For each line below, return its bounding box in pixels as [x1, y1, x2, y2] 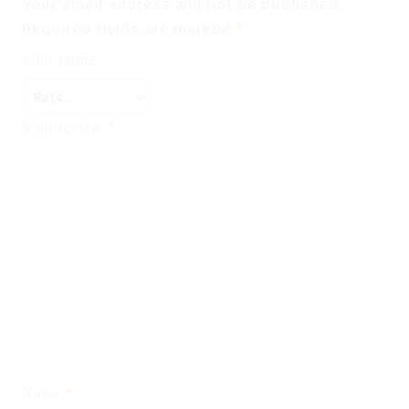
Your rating [21, 52, 97, 68]
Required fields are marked [21, 19, 236, 38]
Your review [21, 120, 108, 136]
